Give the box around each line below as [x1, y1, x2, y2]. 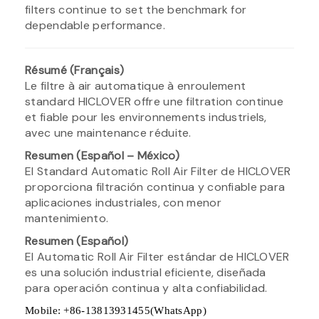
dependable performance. [25, 17, 165, 33]
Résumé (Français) [25, 62, 125, 78]
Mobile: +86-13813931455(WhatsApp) [25, 304, 206, 316]
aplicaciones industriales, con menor [25, 194, 221, 210]
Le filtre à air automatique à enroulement [25, 78, 246, 93]
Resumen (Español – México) [25, 147, 179, 163]
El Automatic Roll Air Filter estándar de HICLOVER [25, 249, 290, 264]
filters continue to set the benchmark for [25, 1, 247, 17]
